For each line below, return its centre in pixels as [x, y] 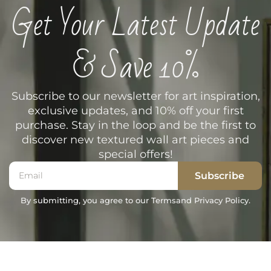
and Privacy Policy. [213, 200]
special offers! [135, 154]
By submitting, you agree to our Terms [98, 200]
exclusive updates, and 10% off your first [135, 110]
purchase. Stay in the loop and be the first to [135, 125]
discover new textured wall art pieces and [135, 139]
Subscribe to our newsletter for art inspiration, [135, 96]
